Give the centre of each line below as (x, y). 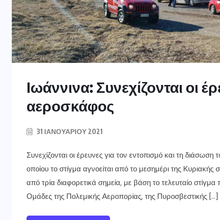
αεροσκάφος (70, 106)
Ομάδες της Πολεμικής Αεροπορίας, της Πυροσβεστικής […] (122, 196)
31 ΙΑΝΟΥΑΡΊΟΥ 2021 (69, 131)
